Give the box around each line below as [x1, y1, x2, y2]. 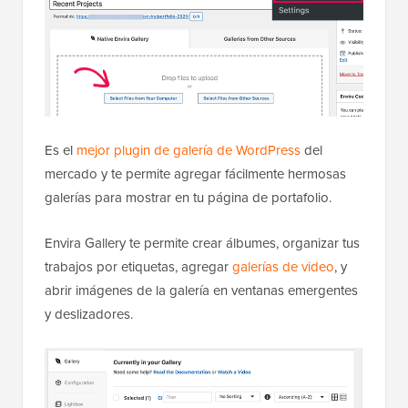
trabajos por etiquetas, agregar [45, 257, 232, 277]
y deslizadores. [45, 304, 133, 324]
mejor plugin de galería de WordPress [76, 140, 301, 160]
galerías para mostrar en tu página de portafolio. [45, 188, 331, 208]
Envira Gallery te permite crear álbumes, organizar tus [45, 233, 360, 253]
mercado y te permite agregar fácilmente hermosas [45, 164, 346, 184]
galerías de [232, 257, 298, 277]
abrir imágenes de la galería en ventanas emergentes [45, 280, 358, 301]
